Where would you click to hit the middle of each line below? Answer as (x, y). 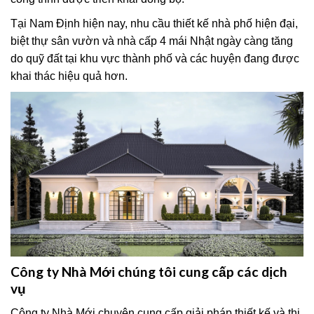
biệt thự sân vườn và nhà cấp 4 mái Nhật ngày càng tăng (152, 41)
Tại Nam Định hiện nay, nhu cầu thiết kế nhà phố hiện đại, (154, 24)
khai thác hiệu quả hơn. (69, 76)
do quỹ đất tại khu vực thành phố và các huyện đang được (155, 59)
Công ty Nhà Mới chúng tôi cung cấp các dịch (149, 272)
